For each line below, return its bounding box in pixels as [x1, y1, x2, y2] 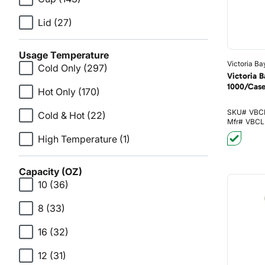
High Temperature [38, 133, 117, 145]
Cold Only [38, 62, 81, 74]
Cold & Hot [38, 109, 85, 121]
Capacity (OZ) [19, 166, 82, 177]
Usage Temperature [19, 49, 109, 61]
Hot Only [38, 86, 76, 98]
